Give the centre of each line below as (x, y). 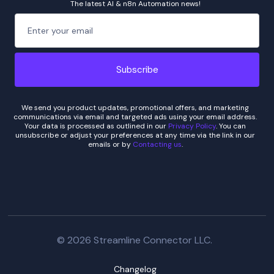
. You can (231, 126)
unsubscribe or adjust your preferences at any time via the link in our (135, 135)
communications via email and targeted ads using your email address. (135, 117)
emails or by (110, 145)
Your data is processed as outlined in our (96, 126)
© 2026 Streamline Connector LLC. (137, 240)
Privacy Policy (192, 126)
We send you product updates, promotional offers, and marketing (135, 108)
